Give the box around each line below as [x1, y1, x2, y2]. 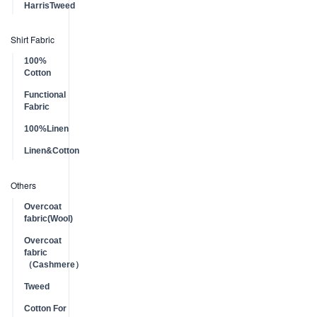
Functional [23, 90, 66, 100]
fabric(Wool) [23, 213, 73, 224]
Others [11, 178, 36, 191]
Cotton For [23, 303, 67, 313]
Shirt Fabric [11, 33, 54, 45]
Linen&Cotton [23, 146, 79, 156]
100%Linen [23, 124, 69, 134]
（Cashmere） [23, 259, 83, 270]
